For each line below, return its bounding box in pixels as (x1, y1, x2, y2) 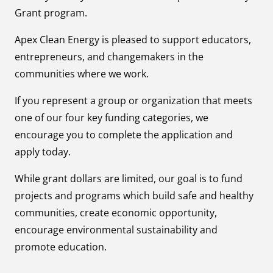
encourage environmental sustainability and (15, 222, 218, 236)
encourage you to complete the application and (15, 127, 233, 141)
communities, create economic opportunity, (15, 205, 217, 219)
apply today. (15, 144, 71, 158)
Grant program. (15, 5, 87, 19)
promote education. (15, 239, 107, 253)
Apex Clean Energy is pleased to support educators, (15, 32, 251, 46)
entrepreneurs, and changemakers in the (15, 49, 204, 63)
